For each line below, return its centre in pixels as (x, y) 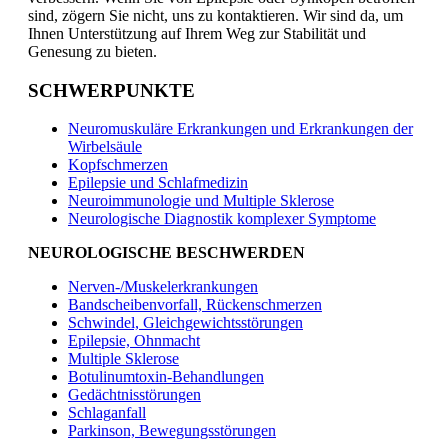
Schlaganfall (107, 413)
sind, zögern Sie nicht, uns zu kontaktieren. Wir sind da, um (215, 15)
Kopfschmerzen (118, 165)
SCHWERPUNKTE (111, 90)
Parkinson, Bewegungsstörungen (172, 431)
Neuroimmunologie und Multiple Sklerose (201, 201)
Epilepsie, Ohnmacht (134, 341)
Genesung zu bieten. (92, 51)
